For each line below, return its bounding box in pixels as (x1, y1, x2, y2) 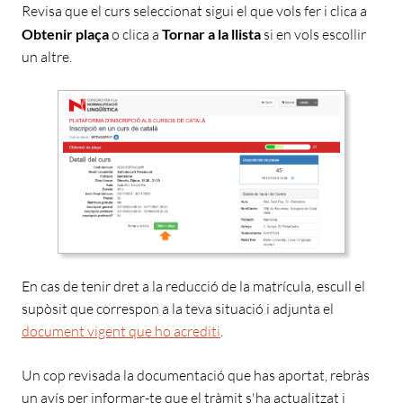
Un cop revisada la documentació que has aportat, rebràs (22, 365, 370, 384)
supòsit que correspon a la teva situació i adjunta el (22, 299, 334, 318)
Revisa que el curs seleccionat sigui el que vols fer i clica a (22, 2, 367, 21)
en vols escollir (276, 25, 366, 44)
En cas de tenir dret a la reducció (22, 276, 219, 295)
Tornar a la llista (162, 25, 261, 43)
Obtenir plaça (22, 25, 109, 43)
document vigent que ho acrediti (22, 321, 220, 340)
